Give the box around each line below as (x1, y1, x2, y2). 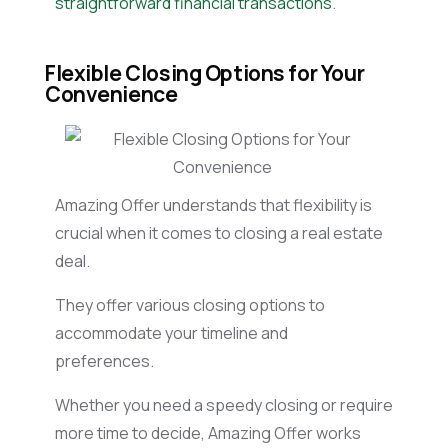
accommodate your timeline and (55, 321, 288, 344)
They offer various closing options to (55, 293, 325, 316)
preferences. (55, 349, 160, 372)
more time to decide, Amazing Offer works (55, 421, 361, 444)
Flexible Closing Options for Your (45, 58, 365, 87)
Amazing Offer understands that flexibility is (55, 193, 372, 216)
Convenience (45, 79, 181, 108)
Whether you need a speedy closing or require (55, 393, 393, 416)
